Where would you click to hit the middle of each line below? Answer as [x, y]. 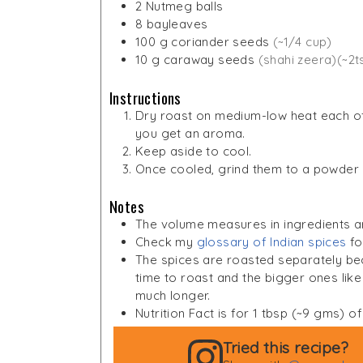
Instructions [145, 97]
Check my [166, 242]
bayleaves [177, 23]
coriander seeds [220, 41]
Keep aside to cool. [194, 151]
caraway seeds [209, 59]
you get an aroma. [190, 133]
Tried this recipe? [286, 348]
